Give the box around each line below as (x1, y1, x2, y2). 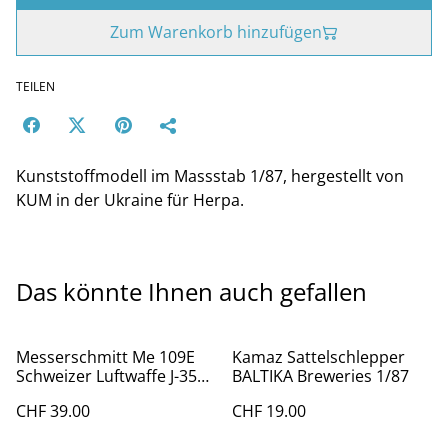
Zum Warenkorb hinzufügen (110, 21, 322, 43)
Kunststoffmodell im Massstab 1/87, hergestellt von (16, 165, 404, 187)
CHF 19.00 (232, 400, 306, 422)
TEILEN (16, 78, 55, 95)
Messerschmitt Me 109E (16, 346, 195, 368)
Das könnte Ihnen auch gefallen (16, 275, 367, 308)
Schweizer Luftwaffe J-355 (16, 365, 206, 387)
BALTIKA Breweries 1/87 (232, 365, 409, 387)
